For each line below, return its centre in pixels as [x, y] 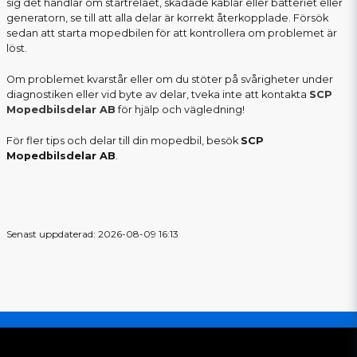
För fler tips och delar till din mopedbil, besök [124, 141]
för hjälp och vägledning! [180, 110]
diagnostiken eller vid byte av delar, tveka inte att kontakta [158, 95]
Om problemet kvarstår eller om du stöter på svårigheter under [170, 80]
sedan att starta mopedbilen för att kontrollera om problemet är [172, 33]
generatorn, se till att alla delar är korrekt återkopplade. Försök [167, 18]
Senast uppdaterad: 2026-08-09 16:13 [92, 234]
